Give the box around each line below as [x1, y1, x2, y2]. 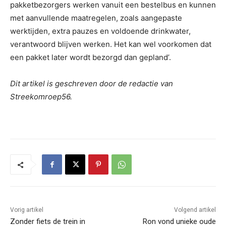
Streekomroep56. [10, 92, 72, 102]
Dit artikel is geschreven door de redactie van [10, 79, 173, 89]
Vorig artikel [10, 206, 43, 214]
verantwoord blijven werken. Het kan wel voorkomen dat [10, 39, 211, 49]
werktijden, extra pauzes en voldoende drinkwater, [10, 26, 191, 36]
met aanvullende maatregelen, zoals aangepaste [10, 13, 182, 23]
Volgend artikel [174, 206, 216, 214]
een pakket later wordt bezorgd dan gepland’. [10, 52, 171, 63]
